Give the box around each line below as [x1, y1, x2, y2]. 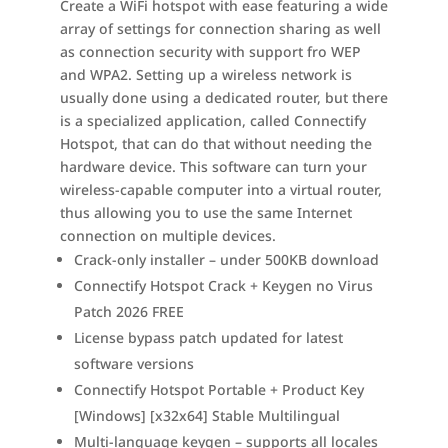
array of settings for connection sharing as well [59, 19, 381, 38]
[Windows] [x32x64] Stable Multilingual [73, 406, 340, 425]
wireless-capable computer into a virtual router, [59, 180, 382, 199]
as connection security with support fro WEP [59, 42, 361, 61]
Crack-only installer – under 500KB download [73, 250, 379, 269]
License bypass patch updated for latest [73, 328, 343, 347]
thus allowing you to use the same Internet [59, 203, 352, 222]
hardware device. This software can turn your [59, 157, 367, 176]
